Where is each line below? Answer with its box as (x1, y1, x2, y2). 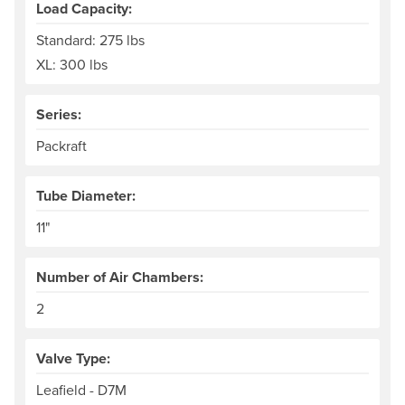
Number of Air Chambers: (36, 267, 203, 288)
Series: (36, 104, 81, 126)
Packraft (36, 136, 87, 156)
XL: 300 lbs (36, 54, 108, 75)
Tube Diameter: (36, 185, 136, 207)
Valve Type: (36, 348, 110, 370)
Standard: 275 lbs (36, 30, 145, 51)
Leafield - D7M (36, 380, 127, 400)
